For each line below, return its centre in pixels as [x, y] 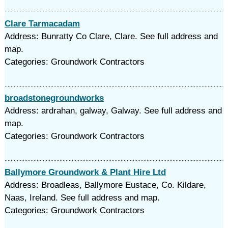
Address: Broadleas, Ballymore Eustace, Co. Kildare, [105, 185]
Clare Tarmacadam [42, 24]
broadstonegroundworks [54, 98]
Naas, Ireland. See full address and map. [82, 198]
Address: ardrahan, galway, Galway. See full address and [113, 111]
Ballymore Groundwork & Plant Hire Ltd [85, 172]
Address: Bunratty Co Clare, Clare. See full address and [111, 36]
